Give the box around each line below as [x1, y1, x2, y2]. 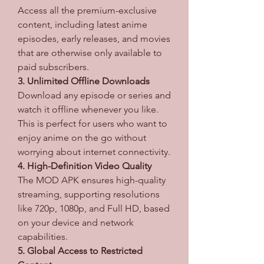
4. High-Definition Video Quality [18, 160, 151, 171]
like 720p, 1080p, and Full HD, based [18, 202, 170, 214]
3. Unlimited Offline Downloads [18, 75, 150, 87]
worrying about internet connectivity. [18, 146, 170, 157]
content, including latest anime [18, 18, 147, 30]
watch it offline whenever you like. [18, 103, 159, 115]
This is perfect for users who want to [18, 117, 167, 129]
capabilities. [18, 230, 68, 242]
